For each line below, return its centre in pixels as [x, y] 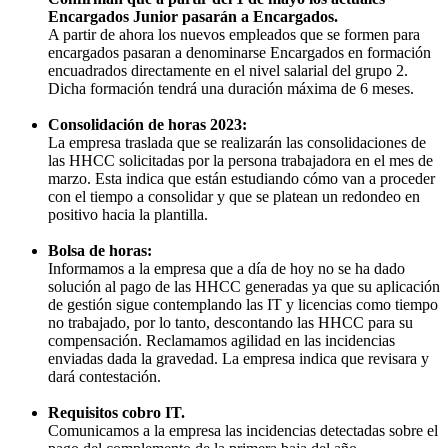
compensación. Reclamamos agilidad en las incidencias [221, 340]
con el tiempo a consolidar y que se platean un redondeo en [234, 196]
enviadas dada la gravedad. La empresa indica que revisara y [238, 358]
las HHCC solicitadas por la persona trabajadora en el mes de [240, 160]
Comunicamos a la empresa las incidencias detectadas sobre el [243, 430]
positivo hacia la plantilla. [128, 214]
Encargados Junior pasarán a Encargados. [193, 16]
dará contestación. [104, 376]
